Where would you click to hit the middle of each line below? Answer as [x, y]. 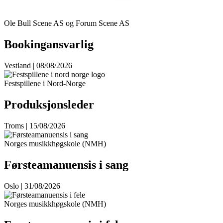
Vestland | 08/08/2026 [38, 66]
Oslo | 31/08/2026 [32, 186]
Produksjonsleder [49, 105]
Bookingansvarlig [49, 45]
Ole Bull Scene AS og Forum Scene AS [67, 23]
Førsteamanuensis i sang [66, 165]
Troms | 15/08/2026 [35, 126]
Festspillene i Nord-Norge [45, 84]
